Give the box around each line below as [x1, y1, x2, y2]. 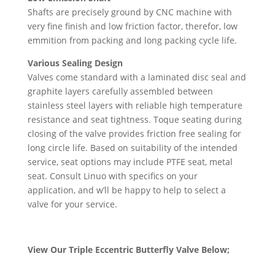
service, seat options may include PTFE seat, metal [27, 156, 233, 168]
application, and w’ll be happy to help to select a [27, 184, 226, 196]
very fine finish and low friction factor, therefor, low [27, 20, 238, 33]
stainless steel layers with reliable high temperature [27, 99, 242, 112]
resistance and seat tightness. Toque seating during [27, 114, 242, 126]
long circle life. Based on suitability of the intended [27, 142, 238, 154]
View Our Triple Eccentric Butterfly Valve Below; [27, 244, 232, 256]
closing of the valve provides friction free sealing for [27, 128, 241, 140]
